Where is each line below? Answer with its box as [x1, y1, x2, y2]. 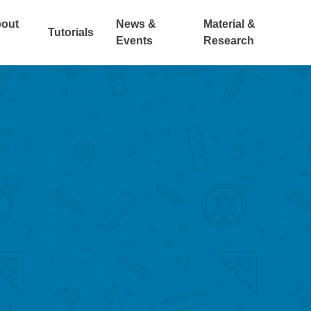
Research [203, 35, 254, 47]
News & [116, 18, 157, 30]
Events [116, 35, 153, 47]
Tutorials [48, 26, 94, 38]
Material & [203, 18, 255, 30]
